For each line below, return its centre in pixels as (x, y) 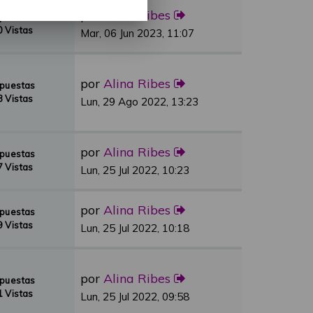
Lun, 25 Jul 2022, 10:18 (135, 228)
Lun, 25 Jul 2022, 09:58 (135, 297)
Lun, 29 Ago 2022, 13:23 (139, 102)
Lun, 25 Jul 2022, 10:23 (135, 170)
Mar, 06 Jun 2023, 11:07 (137, 33)
